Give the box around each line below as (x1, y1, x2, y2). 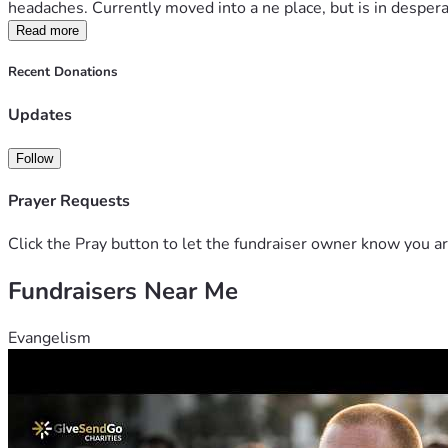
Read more (16, 23, 79, 39)
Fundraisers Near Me (8, 275, 238, 308)
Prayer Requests (8, 190, 130, 213)
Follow (16, 150, 53, 166)
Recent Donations (8, 63, 117, 82)
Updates (8, 103, 72, 126)
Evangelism (8, 327, 91, 350)
